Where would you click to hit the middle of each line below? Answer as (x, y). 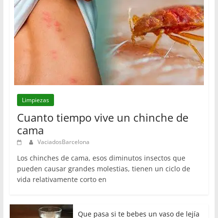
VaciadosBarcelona (63, 142)
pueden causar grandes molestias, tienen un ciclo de (103, 169)
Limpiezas (35, 100)
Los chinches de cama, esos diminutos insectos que (101, 158)
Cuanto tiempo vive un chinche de (102, 118)
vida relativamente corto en (62, 180)
